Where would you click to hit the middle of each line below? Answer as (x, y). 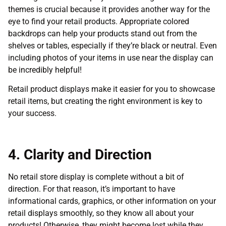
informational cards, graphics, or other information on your (112, 201)
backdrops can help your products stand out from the (102, 33)
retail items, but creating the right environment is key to (105, 101)
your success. (32, 114)
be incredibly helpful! (45, 70)
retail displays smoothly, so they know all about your (101, 213)
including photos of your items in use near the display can (111, 58)
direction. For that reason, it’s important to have (92, 189)
